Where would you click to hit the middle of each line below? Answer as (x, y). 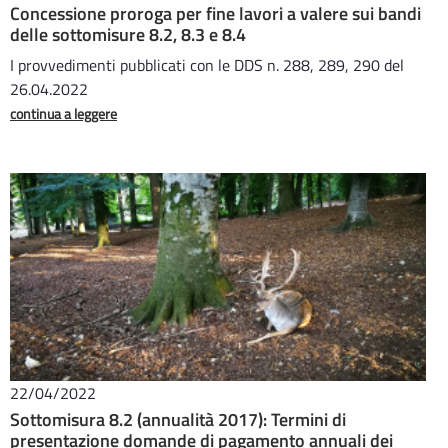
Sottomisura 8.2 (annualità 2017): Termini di (178, 419)
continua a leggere (63, 113)
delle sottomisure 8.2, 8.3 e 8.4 (128, 34)
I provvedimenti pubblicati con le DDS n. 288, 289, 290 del (207, 65)
